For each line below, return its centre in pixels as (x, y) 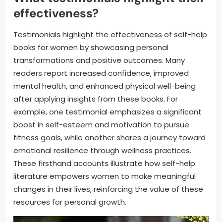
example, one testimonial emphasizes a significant (108, 111)
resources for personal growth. (70, 202)
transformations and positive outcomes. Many (99, 60)
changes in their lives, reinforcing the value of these (108, 189)
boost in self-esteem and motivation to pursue (101, 124)
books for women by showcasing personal (91, 47)
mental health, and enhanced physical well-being (105, 86)
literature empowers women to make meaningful (105, 176)
